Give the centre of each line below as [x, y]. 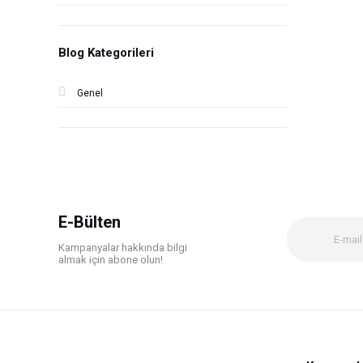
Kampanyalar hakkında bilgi [123, 248]
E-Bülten [90, 222]
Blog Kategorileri [106, 53]
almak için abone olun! [111, 260]
